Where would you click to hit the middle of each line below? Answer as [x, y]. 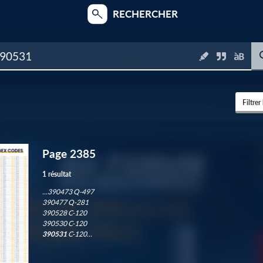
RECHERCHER [145, 14]
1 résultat [56, 174]
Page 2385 [69, 154]
